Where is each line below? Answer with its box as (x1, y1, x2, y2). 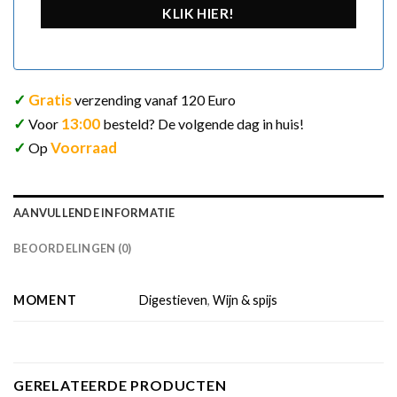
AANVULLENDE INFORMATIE (13, 205, 175, 220)
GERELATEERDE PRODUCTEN (13, 376, 227, 393)
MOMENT (13, 292, 77, 307)
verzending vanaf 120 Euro (74, 90, 236, 108)
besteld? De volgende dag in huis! (103, 114, 304, 132)
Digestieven (139, 292, 208, 308)
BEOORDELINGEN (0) (13, 240, 132, 255)
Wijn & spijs (213, 292, 278, 308)
